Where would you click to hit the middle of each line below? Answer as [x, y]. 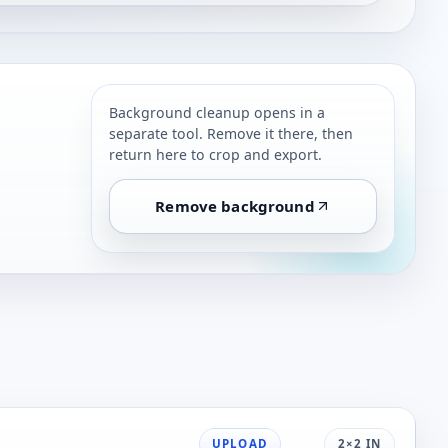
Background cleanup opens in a [216, 112]
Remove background [235, 206]
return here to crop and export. [215, 154]
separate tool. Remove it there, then [230, 133]
